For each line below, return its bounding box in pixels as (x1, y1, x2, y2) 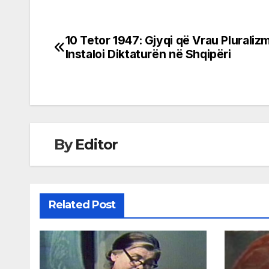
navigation (53, 58, 151, 82)
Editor (75, 136, 118, 154)
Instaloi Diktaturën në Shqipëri (65, 47, 231, 62)
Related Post (49, 198, 116, 212)
